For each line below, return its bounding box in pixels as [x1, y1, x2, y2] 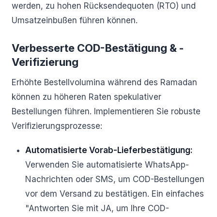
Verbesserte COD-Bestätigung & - [12, 42, 184, 54]
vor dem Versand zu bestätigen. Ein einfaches [25, 189, 204, 199]
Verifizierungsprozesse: [12, 121, 102, 131]
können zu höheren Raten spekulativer [12, 92, 161, 102]
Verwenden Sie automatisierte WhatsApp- [25, 160, 189, 170]
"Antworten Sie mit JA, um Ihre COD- [25, 203, 169, 213]
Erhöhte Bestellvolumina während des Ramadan [12, 77, 197, 87]
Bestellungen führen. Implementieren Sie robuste [12, 107, 201, 116]
